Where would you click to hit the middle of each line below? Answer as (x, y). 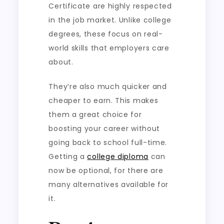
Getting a (68, 156)
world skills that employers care (109, 48)
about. (61, 62)
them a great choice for (95, 114)
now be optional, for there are (106, 170)
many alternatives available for (109, 184)
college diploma (118, 156)
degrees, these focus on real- (106, 34)
